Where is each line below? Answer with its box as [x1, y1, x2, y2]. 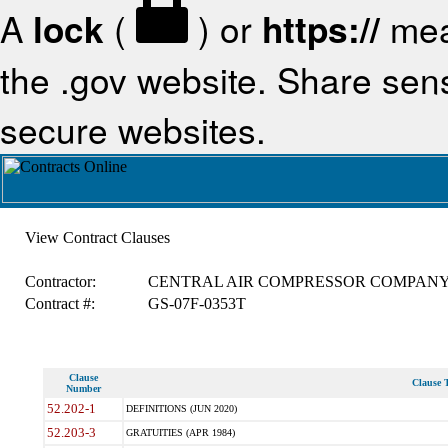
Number [65, 383, 101, 394]
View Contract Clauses [24, 229, 170, 246]
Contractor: [24, 273, 96, 290]
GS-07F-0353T [147, 295, 246, 312]
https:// [262, 3, 380, 55]
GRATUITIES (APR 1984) [125, 427, 235, 438]
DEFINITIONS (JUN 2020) [125, 403, 237, 414]
